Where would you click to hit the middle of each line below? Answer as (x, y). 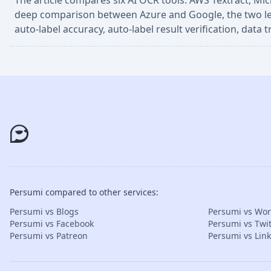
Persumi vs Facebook (52, 224)
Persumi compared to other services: (84, 192)
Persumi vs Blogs (44, 211)
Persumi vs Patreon (49, 236)
